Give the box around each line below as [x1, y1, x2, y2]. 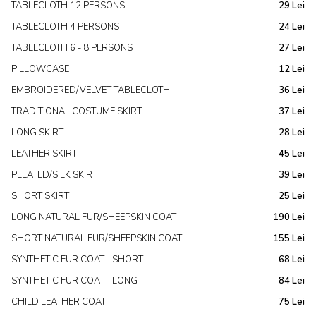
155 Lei [273, 232, 305, 245]
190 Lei [273, 211, 305, 224]
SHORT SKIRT [11, 190, 69, 202]
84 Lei [279, 274, 305, 287]
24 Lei [279, 20, 305, 33]
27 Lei [279, 42, 305, 54]
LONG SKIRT [11, 126, 63, 139]
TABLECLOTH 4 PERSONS [11, 20, 119, 33]
